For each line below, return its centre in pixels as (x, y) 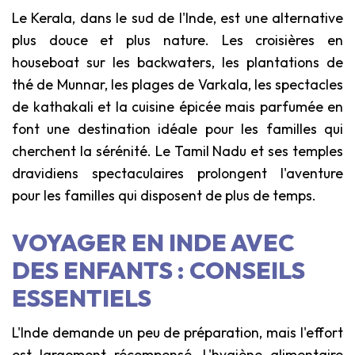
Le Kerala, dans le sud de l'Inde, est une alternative (177, 17)
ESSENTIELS (82, 298)
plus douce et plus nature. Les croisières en (177, 40)
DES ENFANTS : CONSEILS (158, 270)
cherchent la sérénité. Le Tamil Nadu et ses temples (177, 151)
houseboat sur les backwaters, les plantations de (177, 62)
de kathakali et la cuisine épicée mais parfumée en (177, 106)
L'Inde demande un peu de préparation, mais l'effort (177, 332)
